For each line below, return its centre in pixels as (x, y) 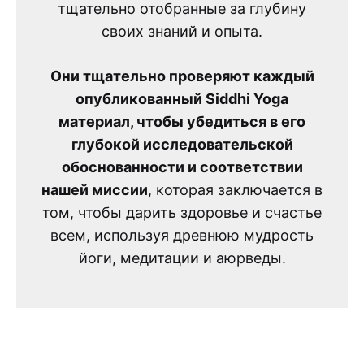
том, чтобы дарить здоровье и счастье (182, 212)
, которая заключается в (235, 190)
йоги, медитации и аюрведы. (182, 258)
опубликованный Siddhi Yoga (182, 99)
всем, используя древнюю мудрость (182, 235)
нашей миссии (95, 190)
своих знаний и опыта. (182, 31)
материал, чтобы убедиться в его (182, 121)
